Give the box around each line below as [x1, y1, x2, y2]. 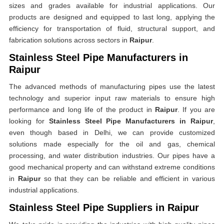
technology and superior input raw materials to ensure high [9, 94, 215, 102]
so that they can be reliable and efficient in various [40, 174, 215, 182]
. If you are [177, 105, 215, 113]
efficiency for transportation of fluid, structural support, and [9, 24, 215, 32]
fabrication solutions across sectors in [9, 36, 129, 44]
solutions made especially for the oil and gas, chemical [9, 140, 215, 148]
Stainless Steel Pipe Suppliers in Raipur [9, 202, 199, 213]
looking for [9, 117, 49, 125]
